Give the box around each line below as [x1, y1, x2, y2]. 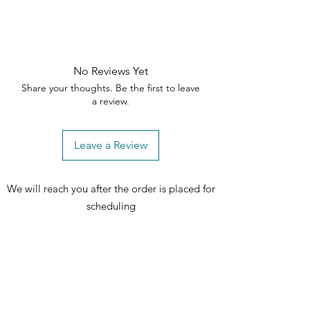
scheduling [86, 199, 136, 213]
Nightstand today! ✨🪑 [21, 6, 129, 18]
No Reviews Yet [73, 64, 148, 78]
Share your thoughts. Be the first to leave [21, 82, 200, 95]
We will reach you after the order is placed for [7, 182, 215, 196]
